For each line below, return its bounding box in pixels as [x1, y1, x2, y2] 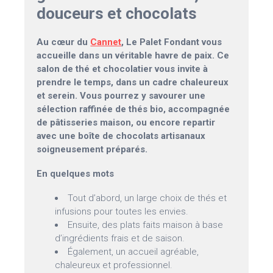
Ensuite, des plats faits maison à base [68, 219, 224, 231]
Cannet [90, 37, 122, 48]
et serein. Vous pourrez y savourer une [37, 90, 206, 102]
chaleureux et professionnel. [55, 260, 173, 271]
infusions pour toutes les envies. [55, 206, 189, 218]
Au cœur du [37, 37, 91, 48]
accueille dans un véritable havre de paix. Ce [37, 50, 230, 62]
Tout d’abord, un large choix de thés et [68, 193, 227, 204]
